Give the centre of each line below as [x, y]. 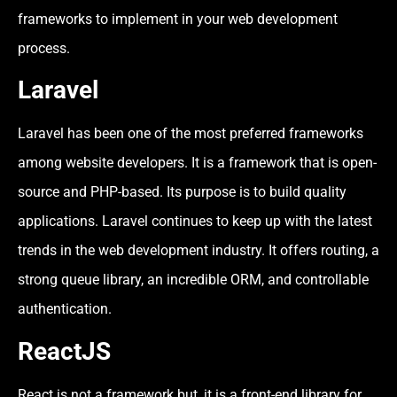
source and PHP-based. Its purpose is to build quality [182, 192]
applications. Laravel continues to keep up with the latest [195, 222]
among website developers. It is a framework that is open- [197, 163]
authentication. [65, 309]
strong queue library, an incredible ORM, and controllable [193, 280]
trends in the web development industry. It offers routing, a [198, 251]
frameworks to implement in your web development [178, 19]
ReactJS [64, 351]
